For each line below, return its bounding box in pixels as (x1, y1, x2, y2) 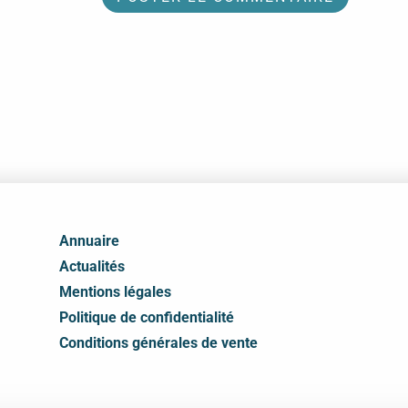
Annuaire (58, 232, 119, 250)
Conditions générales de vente (58, 334, 258, 352)
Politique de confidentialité (58, 309, 234, 326)
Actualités (58, 258, 125, 275)
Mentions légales (58, 283, 171, 301)
